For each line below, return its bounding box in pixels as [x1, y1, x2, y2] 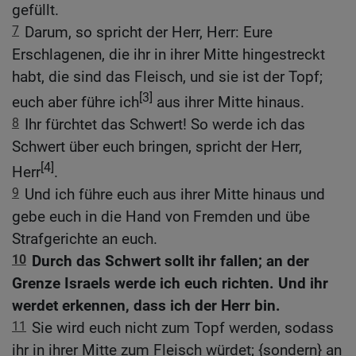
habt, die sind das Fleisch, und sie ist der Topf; [12, 67, 323, 86]
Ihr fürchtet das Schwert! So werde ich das [25, 114, 305, 133]
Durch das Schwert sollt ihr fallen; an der [32, 252, 309, 271]
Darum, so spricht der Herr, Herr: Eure [25, 22, 273, 41]
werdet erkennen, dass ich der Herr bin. [12, 296, 281, 315]
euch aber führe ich [12, 92, 139, 111]
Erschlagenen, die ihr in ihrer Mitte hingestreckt [12, 44, 325, 64]
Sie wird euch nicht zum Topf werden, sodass [32, 319, 334, 338]
